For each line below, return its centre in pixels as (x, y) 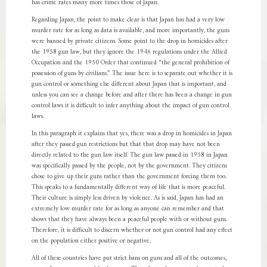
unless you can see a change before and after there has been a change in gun (131, 95)
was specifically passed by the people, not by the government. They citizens (129, 166)
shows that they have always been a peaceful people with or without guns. (129, 220)
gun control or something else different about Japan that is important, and (129, 84)
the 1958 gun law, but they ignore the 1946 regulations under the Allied (129, 52)
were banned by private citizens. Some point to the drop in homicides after (129, 41)
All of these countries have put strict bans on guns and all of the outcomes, (129, 258)
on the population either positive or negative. (91, 241)
